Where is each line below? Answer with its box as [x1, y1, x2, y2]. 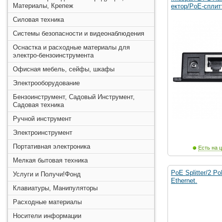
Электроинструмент [13, 129, 72, 136]
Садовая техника [13, 101, 64, 109]
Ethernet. [171, 177, 197, 184]
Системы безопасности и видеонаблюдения [13, 30, 144, 37]
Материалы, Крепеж [13, 2, 73, 9]
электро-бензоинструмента [13, 52, 94, 59]
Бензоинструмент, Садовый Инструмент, [13, 93, 135, 101]
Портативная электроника [13, 143, 90, 150]
